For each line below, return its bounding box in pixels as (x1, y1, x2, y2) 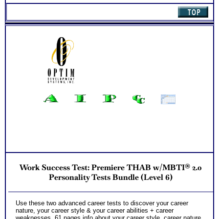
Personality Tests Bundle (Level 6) (49, 172, 173, 182)
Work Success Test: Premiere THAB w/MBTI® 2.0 (20, 162, 202, 173)
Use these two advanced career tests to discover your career (16, 199, 188, 207)
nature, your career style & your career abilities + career (16, 207, 174, 215)
